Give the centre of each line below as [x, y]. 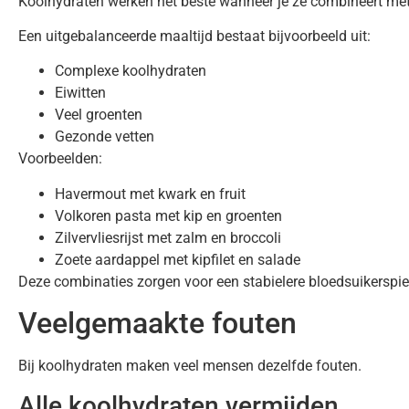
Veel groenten [99, 115]
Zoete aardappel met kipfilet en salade [178, 259]
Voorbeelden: [60, 159]
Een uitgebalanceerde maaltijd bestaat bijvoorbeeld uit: [194, 36]
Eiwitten [80, 93]
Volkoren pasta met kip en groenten [168, 215]
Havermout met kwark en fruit [150, 194]
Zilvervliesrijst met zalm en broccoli [168, 237]
